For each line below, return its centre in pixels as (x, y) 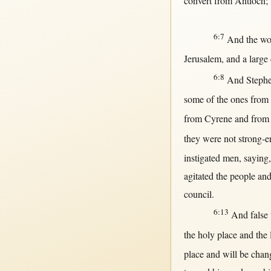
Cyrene (218, 119)
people (242, 176)
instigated (202, 158)
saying (256, 158)
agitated (198, 176)
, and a (235, 59)
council (198, 194)
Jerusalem (202, 59)
